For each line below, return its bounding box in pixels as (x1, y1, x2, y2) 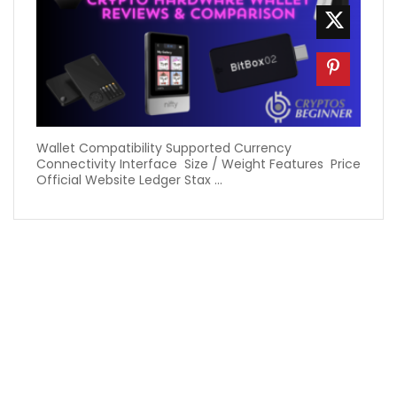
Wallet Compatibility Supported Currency (36, 138, 292, 157)
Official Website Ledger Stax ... (36, 170, 222, 189)
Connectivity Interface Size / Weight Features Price (36, 154, 361, 173)
